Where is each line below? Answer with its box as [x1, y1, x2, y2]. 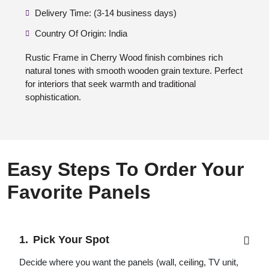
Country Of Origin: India [35, 28, 127, 38]
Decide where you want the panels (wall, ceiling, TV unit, [19, 257, 238, 267]
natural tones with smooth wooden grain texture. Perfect [25, 65, 243, 76]
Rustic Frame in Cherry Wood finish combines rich [25, 52, 223, 62]
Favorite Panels [7, 181, 151, 203]
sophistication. [25, 92, 81, 102]
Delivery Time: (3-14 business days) [35, 8, 177, 18]
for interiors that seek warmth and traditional [25, 79, 196, 89]
